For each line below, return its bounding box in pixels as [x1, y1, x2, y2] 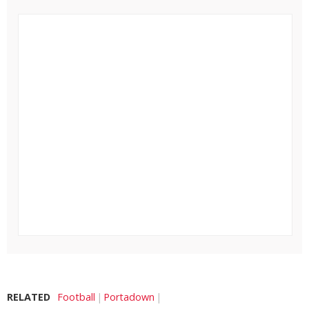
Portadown [103, 290, 154, 304]
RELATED [7, 290, 50, 304]
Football [57, 290, 95, 304]
